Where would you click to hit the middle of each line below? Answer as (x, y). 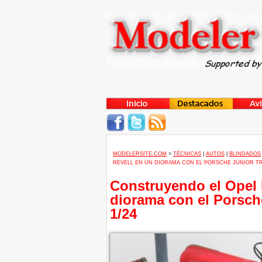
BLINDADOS (245, 154)
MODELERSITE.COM (140, 154)
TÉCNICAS (187, 154)
